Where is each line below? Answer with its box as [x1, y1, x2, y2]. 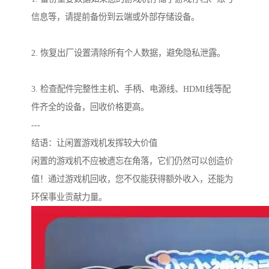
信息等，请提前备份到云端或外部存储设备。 [31, 12, 199, 22]
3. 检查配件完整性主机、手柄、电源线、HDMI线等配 [31, 84, 231, 94]
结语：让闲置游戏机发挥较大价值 [31, 138, 157, 148]
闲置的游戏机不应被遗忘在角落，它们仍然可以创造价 [31, 156, 233, 166]
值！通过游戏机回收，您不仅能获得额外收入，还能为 [31, 174, 233, 184]
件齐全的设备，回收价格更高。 [31, 102, 149, 112]
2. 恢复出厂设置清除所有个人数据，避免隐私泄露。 [31, 48, 225, 58]
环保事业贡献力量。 [31, 192, 107, 202]
